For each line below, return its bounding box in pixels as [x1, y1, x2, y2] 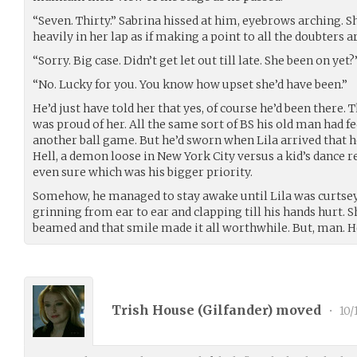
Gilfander [202, 302, 267, 319]
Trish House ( [112, 302, 202, 319]
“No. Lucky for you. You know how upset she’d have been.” [33, 76, 347, 92]
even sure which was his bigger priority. [33, 164, 253, 179]
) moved [267, 302, 324, 319]
